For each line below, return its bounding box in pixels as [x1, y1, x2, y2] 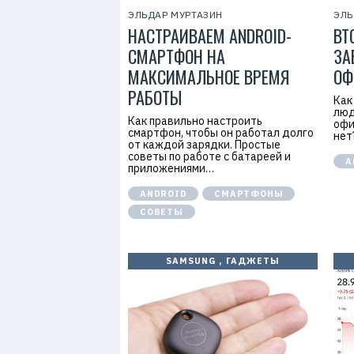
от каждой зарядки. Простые [128, 137, 281, 152]
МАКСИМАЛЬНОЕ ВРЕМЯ [128, 64, 289, 89]
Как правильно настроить [128, 114, 262, 128]
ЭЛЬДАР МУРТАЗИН [128, 9, 223, 21]
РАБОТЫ [128, 85, 182, 110]
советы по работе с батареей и [128, 149, 291, 164]
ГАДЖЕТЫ [225, 255, 281, 266]
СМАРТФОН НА [128, 43, 225, 69]
